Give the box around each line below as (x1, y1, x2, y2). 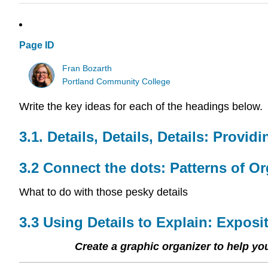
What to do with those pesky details (19, 186, 188, 199)
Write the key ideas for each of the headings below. (19, 100, 263, 113)
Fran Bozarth (62, 63, 112, 73)
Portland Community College (62, 77, 171, 86)
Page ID (19, 40, 54, 51)
